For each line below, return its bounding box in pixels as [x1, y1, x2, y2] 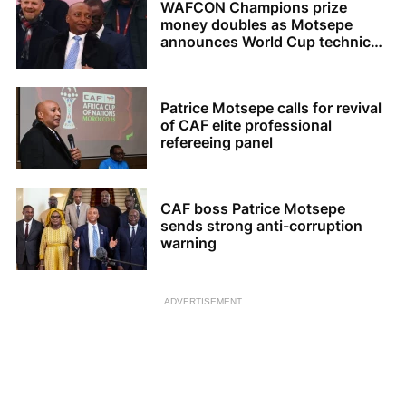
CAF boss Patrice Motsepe [160, 199, 345, 218]
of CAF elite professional [160, 116, 332, 135]
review [160, 50, 206, 69]
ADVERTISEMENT [164, 295, 242, 306]
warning [160, 234, 217, 253]
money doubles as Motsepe [160, 15, 353, 34]
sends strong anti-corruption [160, 217, 362, 236]
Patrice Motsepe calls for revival [160, 99, 382, 118]
